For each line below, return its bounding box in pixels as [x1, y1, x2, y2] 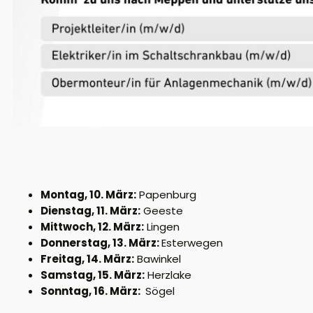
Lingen [144, 219, 180, 234]
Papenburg [136, 187, 196, 202]
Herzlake [145, 267, 191, 282]
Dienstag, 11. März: [41, 203, 140, 218]
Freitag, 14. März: [41, 251, 134, 266]
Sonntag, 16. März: [41, 283, 143, 298]
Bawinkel [134, 251, 181, 266]
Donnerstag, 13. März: [41, 235, 161, 250]
